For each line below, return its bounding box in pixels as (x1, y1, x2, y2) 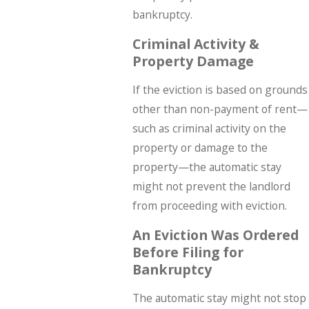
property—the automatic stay (132, 159, 281, 175)
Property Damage (132, 51, 254, 70)
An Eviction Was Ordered (132, 225, 299, 244)
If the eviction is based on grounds (132, 82, 308, 98)
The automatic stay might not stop (132, 290, 306, 306)
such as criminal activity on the (132, 121, 286, 137)
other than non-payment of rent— (132, 101, 308, 117)
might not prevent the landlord (132, 179, 290, 195)
